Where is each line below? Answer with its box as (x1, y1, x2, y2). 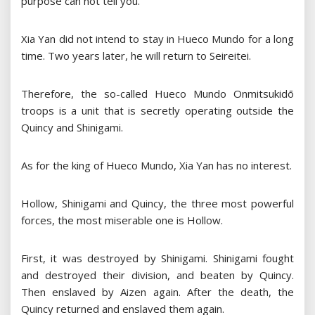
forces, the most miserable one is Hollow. (21, 213, 223, 228)
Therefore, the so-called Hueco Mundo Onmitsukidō (21, 86, 294, 101)
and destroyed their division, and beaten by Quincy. (21, 268, 294, 283)
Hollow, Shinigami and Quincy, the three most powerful (21, 196, 294, 211)
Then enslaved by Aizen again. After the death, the (21, 285, 294, 300)
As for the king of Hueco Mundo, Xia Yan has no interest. (21, 158, 292, 173)
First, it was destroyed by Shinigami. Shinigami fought (21, 251, 294, 266)
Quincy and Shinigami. (21, 120, 123, 135)
